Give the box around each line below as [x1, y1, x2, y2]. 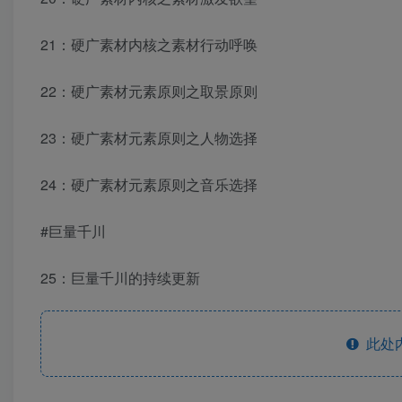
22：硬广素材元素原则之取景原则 [40, 81, 258, 102]
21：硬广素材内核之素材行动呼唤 [40, 34, 258, 56]
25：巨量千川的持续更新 [40, 267, 200, 289]
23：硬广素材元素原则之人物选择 [40, 127, 258, 149]
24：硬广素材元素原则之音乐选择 [40, 174, 258, 196]
